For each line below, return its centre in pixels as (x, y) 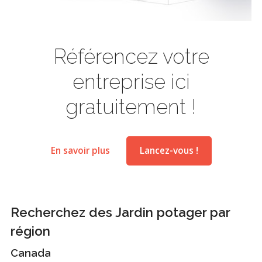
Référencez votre (131, 56)
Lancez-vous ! (169, 150)
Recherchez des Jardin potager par (120, 212)
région (30, 231)
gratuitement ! (131, 106)
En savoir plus (80, 150)
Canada (31, 253)
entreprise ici (131, 81)
